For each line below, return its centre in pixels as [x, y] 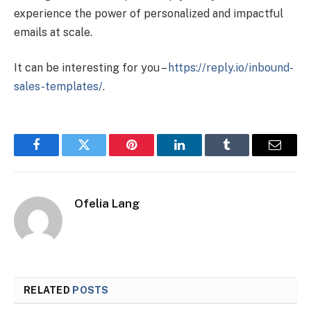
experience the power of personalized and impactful [149, 13]
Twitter [101, 155]
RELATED [48, 291]
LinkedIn [201, 155]
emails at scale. [53, 32]
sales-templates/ [58, 87]
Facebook [59, 155]
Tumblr [244, 155]
